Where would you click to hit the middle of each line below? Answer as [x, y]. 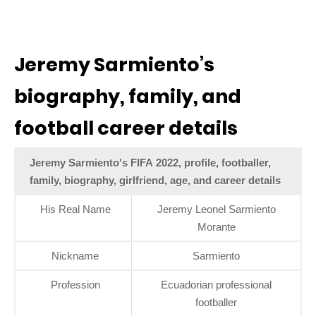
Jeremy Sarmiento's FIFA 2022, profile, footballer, [150, 162]
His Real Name [75, 209]
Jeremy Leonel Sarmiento [216, 209]
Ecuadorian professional [216, 284]
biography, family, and [128, 96]
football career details [126, 128]
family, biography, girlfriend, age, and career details [155, 180]
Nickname [75, 255]
